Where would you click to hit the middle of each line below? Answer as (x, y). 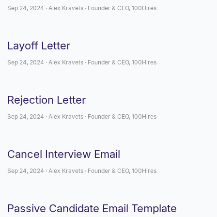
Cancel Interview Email (64, 154)
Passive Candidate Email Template (92, 208)
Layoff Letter (39, 46)
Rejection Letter (46, 100)
